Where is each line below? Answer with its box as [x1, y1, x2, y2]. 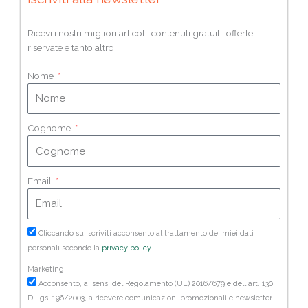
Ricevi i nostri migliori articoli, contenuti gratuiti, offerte [27, 27, 253, 38]
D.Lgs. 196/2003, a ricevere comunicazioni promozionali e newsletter [27, 294, 272, 303]
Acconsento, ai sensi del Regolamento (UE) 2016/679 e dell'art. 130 [38, 279, 273, 289]
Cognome [27, 122, 73, 134]
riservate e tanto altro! [27, 41, 116, 53]
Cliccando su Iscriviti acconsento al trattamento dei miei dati [38, 229, 254, 239]
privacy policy [102, 243, 151, 253]
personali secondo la [27, 243, 102, 253]
